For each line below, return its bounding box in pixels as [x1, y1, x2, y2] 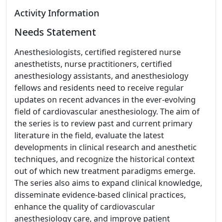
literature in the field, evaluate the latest [14, 130, 164, 141]
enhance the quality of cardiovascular [14, 201, 155, 212]
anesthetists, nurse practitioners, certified [14, 58, 172, 69]
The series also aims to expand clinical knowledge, [14, 177, 202, 188]
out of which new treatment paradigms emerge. [14, 166, 195, 176]
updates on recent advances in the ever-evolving [14, 94, 196, 105]
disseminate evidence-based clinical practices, [14, 189, 186, 200]
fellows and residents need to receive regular [14, 82, 184, 93]
